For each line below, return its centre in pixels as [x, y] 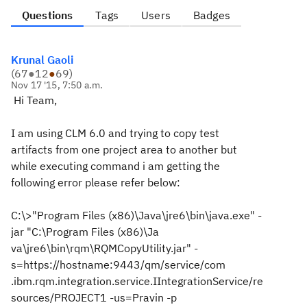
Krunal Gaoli [42, 60]
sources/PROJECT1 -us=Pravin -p [94, 297]
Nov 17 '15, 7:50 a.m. [57, 85]
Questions [48, 15]
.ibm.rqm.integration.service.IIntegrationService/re [137, 281]
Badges [211, 15]
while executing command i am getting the [115, 166]
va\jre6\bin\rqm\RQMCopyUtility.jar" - [105, 248]
